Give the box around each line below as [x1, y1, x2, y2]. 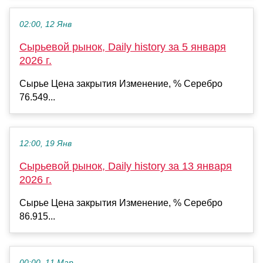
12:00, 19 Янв [19, 139, 72, 148]
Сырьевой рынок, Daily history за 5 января [19, 41, 226, 53]
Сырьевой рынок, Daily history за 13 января [19, 160, 232, 172]
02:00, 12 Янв [19, 19, 72, 29]
